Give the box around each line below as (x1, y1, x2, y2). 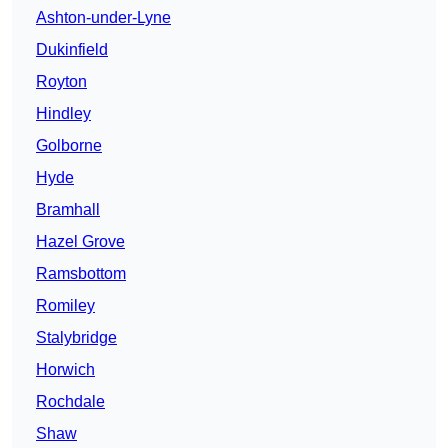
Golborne (36, 137, 102, 155)
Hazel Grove (36, 233, 125, 251)
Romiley (36, 297, 95, 315)
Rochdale (36, 393, 105, 411)
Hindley (36, 105, 91, 123)
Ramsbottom (36, 265, 126, 283)
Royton (36, 73, 87, 91)
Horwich (36, 361, 95, 379)
